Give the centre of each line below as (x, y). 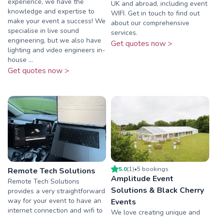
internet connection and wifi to (55, 210)
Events (124, 202)
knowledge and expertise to (51, 12)
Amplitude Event (142, 178)
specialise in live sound (43, 31)
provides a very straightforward (56, 191)
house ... (20, 60)
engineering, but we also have (54, 41)
